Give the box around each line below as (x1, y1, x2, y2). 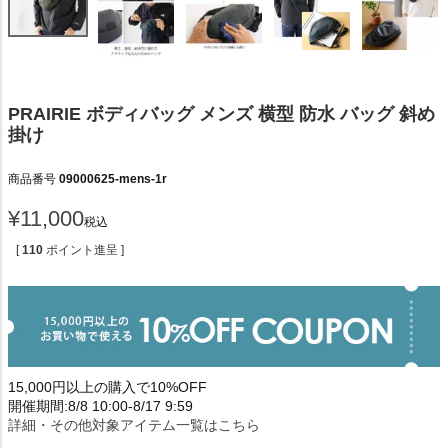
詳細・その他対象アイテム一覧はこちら (8, 416, 260, 433)
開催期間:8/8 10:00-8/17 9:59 (8, 397, 193, 414)
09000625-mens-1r (59, 171, 167, 186)
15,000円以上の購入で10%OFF (8, 378, 207, 395)
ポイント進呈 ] (46, 242, 124, 257)
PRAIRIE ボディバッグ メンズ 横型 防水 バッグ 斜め (8, 103, 435, 124)
